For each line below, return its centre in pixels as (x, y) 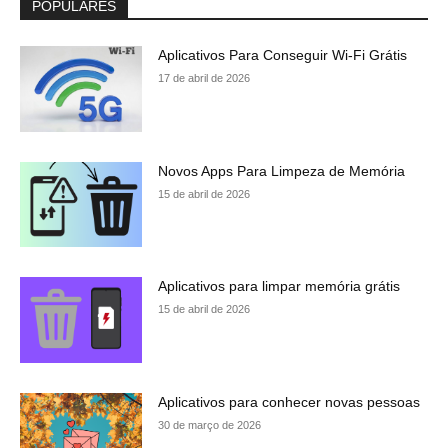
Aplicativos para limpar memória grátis (279, 286)
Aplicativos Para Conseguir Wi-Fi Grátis (283, 55)
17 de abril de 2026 (204, 78)
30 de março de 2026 (210, 425)
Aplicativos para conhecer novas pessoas (289, 402)
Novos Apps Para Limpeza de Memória (282, 170)
